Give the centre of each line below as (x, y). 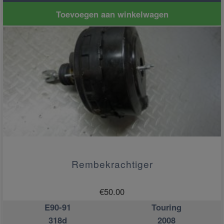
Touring (166, 207)
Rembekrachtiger (112, 163)
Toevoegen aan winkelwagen (112, 14)
